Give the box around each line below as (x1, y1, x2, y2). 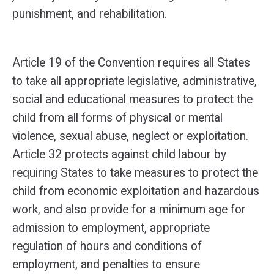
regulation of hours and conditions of (12, 239, 202, 253)
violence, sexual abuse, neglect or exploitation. (12, 129, 248, 143)
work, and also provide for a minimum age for (12, 202, 246, 217)
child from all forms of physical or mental (12, 111, 223, 125)
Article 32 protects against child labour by (12, 147, 226, 161)
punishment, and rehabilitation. (12, 7, 167, 21)
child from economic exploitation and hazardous (12, 184, 259, 198)
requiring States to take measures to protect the (12, 166, 258, 180)
